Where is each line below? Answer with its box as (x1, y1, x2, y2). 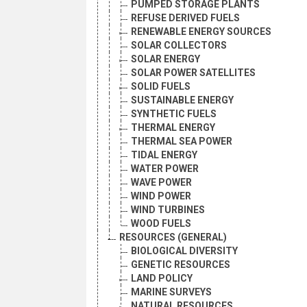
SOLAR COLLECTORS (131, 40, 227, 51)
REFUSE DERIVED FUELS (131, 12, 240, 24)
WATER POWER (131, 163, 199, 175)
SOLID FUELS (131, 81, 191, 93)
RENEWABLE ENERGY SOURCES (131, 26, 271, 38)
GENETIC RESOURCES (131, 259, 230, 271)
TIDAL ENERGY (131, 149, 197, 161)
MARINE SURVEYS (131, 286, 212, 298)
